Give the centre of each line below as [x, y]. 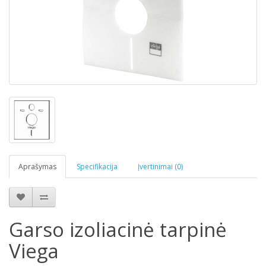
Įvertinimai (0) [160, 167]
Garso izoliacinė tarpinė [118, 229]
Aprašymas [37, 167]
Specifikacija [97, 167]
